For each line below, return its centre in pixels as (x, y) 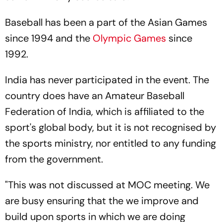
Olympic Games (129, 38)
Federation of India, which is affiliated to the (105, 111)
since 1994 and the (49, 38)
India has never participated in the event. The (107, 80)
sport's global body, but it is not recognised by (111, 127)
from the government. (54, 159)
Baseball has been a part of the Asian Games (106, 22)
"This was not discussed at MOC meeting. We (107, 185)
